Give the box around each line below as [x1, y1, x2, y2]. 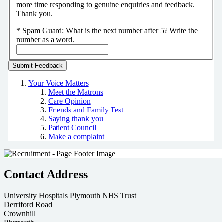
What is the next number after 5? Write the [65, 26, 198, 35]
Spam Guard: [22, 26, 66, 35]
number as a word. [16, 35, 74, 44]
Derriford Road [4, 200, 52, 209]
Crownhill [4, 209, 36, 218]
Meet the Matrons [48, 87, 103, 96]
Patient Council [48, 123, 96, 132]
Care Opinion [48, 96, 91, 105]
